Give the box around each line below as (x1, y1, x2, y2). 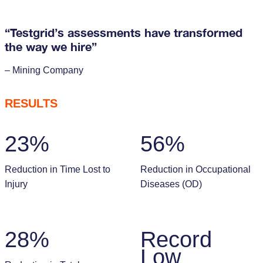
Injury (4, 178, 28, 189)
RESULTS (4, 96, 58, 110)
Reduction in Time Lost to (4, 164, 110, 174)
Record (140, 227, 212, 252)
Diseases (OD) (140, 178, 202, 189)
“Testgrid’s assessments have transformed (4, 25, 242, 39)
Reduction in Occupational (140, 164, 251, 174)
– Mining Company (4, 65, 83, 75)
